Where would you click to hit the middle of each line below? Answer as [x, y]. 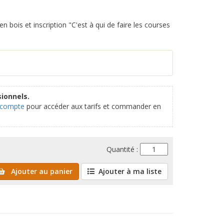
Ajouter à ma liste [130, 171]
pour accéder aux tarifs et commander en [93, 106]
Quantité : [123, 149]
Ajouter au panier [41, 171]
